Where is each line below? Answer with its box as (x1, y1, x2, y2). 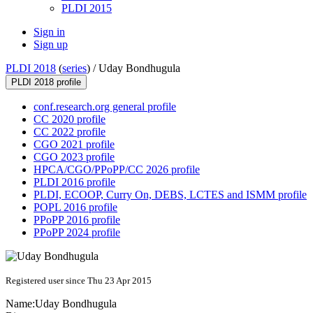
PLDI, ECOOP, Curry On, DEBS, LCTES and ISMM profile (34, 189, 307, 201)
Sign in (34, 26, 65, 38)
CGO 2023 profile (34, 151, 115, 163)
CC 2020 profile (34, 113, 105, 126)
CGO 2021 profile (34, 138, 115, 151)
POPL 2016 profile (34, 201, 117, 214)
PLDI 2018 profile (11, 77, 81, 88)
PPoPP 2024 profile (34, 226, 120, 239)
